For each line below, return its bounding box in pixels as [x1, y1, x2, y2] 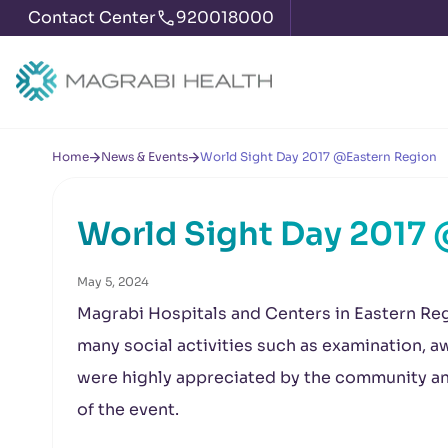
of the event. [77, 399, 179, 420]
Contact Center [28, 7, 156, 28]
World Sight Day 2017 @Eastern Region [200, 149, 437, 164]
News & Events [101, 149, 188, 164]
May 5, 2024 [77, 274, 149, 289]
